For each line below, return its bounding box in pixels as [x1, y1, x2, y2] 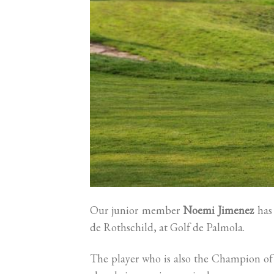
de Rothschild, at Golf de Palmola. [90, 220, 245, 234]
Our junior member [90, 202, 183, 217]
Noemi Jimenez [183, 202, 254, 217]
